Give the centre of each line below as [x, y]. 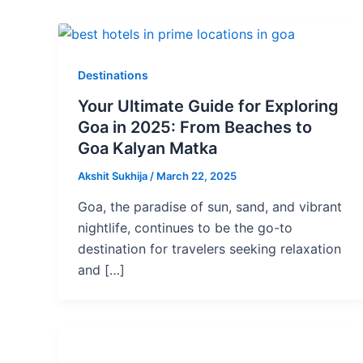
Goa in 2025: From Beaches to [195, 128]
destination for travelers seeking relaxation [209, 249]
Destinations [113, 75]
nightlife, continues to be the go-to [185, 228]
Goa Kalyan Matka [147, 149]
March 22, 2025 [196, 176]
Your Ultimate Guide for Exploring [208, 107]
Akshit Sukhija [114, 176]
